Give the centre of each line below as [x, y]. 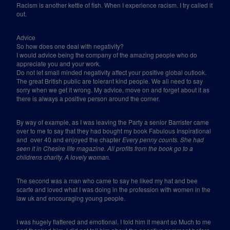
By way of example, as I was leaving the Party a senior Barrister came [113, 122]
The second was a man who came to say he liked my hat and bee [107, 180]
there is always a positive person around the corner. [88, 98]
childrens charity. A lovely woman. [64, 157]
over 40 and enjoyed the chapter [76, 139]
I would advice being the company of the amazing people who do [107, 55]
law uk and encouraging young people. [71, 198]
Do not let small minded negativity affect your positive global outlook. [112, 72]
